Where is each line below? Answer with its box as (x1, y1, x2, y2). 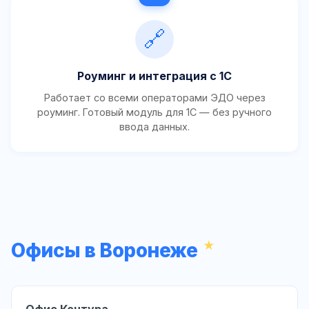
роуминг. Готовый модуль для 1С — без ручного (37, 106, 272, 119)
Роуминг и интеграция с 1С (77, 69, 232, 83)
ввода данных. (119, 121, 190, 133)
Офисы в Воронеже (11, 238, 197, 262)
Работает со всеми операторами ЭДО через (43, 92, 266, 104)
